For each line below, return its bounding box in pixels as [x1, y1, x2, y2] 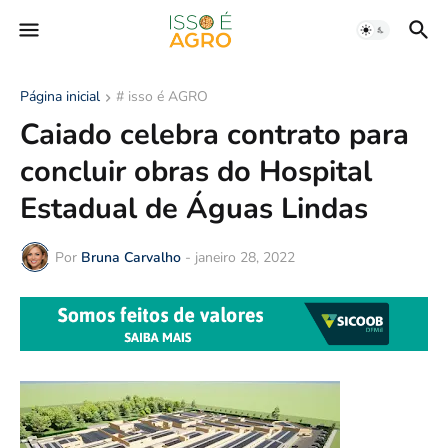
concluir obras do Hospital [20, 152, 372, 191]
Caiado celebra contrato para [20, 115, 409, 154]
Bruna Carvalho [81, 247, 181, 267]
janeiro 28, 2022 [195, 247, 295, 267]
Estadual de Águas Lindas [20, 189, 368, 228]
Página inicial [20, 87, 100, 106]
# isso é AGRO [116, 87, 208, 106]
